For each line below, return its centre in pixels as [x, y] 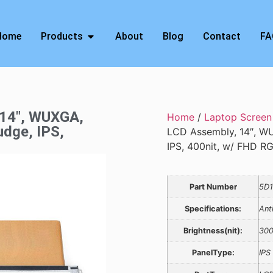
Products [62, 36]
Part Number [213, 187]
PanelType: [213, 253]
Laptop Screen [238, 117]
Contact [222, 36]
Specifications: [213, 209]
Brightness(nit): [213, 231]
